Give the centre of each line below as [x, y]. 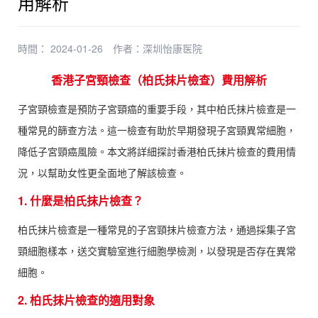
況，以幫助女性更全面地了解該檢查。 [102, 172]
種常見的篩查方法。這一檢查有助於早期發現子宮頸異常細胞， [157, 130]
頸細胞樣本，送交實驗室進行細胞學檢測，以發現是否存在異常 [157, 251]
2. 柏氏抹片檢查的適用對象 [86, 300]
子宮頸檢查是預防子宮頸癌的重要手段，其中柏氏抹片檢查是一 [157, 109]
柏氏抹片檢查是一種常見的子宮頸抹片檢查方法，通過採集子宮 [157, 229]
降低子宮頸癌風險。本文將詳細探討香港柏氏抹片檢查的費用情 [157, 151]
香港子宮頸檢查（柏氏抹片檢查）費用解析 [159, 80]
